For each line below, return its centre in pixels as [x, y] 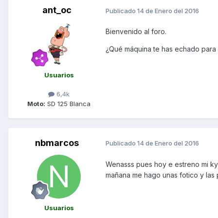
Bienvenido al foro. [136, 32]
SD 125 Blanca [68, 103]
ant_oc [57, 10]
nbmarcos [57, 143]
